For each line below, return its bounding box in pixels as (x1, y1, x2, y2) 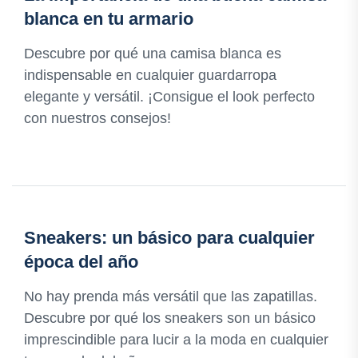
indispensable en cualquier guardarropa (24, 67, 276, 84)
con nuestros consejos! (24, 110, 171, 127)
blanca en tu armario (24, 9, 193, 30)
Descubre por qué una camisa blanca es (24, 46, 281, 62)
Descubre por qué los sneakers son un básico (24, 310, 316, 327)
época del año (24, 252, 138, 272)
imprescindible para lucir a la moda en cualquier (24, 332, 328, 348)
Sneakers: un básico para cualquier (24, 228, 315, 249)
